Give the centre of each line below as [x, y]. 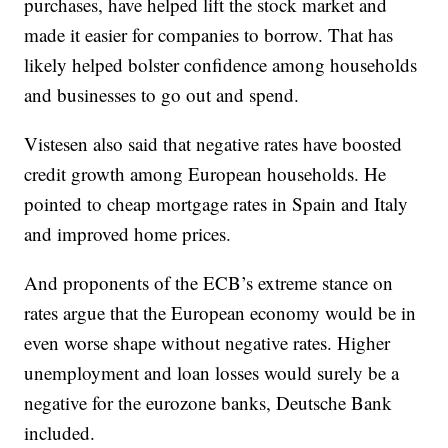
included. [60, 432]
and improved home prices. [128, 233]
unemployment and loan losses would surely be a [212, 372]
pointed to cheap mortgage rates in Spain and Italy [216, 203]
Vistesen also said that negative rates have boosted [213, 143]
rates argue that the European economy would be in [220, 312]
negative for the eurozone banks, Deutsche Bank [208, 402]
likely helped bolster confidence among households [221, 64]
